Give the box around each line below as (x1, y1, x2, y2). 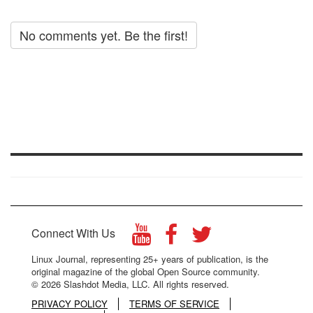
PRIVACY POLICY (31, 297, 108, 311)
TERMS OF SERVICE (129, 297, 219, 311)
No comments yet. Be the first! (20, 26, 188, 45)
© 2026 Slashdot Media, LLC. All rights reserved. (31, 277, 229, 291)
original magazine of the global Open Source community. (31, 265, 260, 279)
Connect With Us (31, 225, 118, 242)
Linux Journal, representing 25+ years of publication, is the (31, 252, 268, 266)
